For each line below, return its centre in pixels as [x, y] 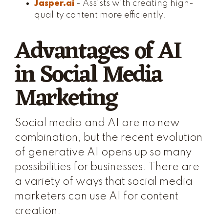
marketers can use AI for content [97, 197]
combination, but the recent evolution [109, 138]
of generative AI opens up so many [103, 153]
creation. [38, 211]
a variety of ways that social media [104, 182]
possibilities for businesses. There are [107, 167]
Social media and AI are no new [97, 123]
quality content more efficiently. [100, 15]
